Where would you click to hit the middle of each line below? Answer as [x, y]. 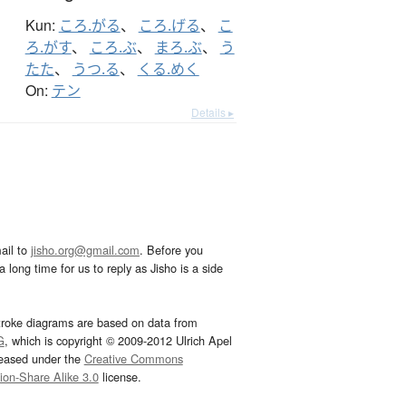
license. [120, 377]
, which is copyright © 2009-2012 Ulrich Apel [118, 341]
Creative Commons [133, 359]
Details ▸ [213, 112]
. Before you [171, 250]
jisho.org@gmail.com [85, 250]
